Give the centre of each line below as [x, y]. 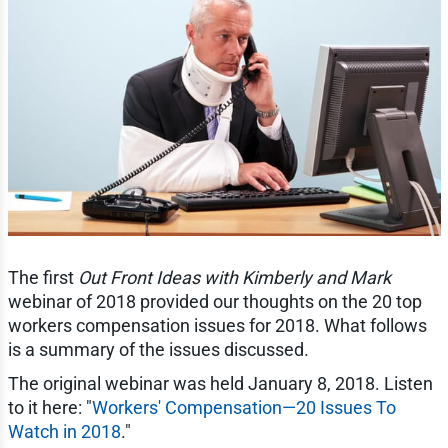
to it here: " [49, 407]
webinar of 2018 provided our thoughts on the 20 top [214, 301]
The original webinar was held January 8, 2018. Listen [220, 383]
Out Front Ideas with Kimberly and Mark [234, 277]
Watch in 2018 [64, 431]
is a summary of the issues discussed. [158, 349]
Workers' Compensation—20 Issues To [243, 407]
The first [42, 277]
